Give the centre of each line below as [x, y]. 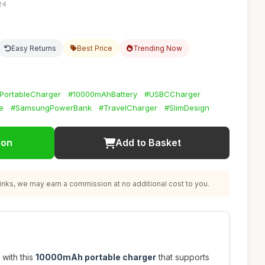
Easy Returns [34, 48]
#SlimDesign [187, 108]
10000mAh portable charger [96, 257]
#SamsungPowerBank [51, 108]
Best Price [95, 48]
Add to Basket [148, 143]
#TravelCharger [128, 108]
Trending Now [158, 48]
